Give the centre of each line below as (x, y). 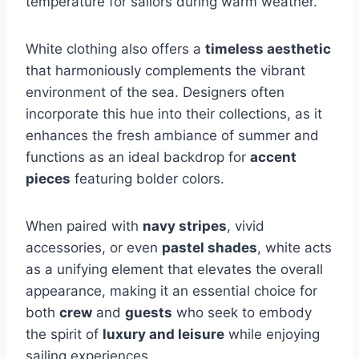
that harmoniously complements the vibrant (165, 70)
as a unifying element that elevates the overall (174, 269)
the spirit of (64, 334)
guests (149, 312)
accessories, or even (94, 247)
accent (273, 157)
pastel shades (210, 247)
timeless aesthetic (268, 48)
